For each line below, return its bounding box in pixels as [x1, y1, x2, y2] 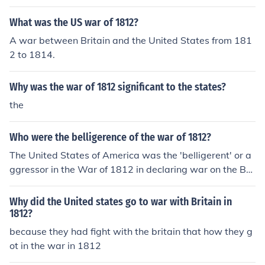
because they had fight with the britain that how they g [9, 225, 253, 237]
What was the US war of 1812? [9, 16, 138, 29]
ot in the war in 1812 [9, 240, 101, 251]
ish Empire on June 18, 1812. [9, 177, 134, 189]
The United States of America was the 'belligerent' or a [9, 149, 251, 161]
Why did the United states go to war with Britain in [9, 195, 232, 208]
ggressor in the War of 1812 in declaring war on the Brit [9, 163, 256, 175]
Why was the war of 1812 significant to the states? [9, 80, 226, 93]
